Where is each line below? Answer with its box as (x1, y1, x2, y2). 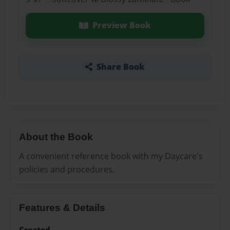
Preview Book (92, 20, 151, 31)
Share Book (96, 61, 145, 72)
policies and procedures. (19, 164, 114, 176)
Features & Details (19, 202, 105, 214)
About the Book (19, 131, 93, 142)
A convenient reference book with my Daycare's (19, 150, 203, 162)
